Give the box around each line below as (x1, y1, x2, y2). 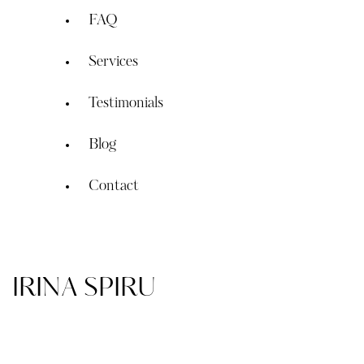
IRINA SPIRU (12, 276, 156, 302)
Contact (88, 180, 139, 194)
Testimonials (88, 97, 163, 111)
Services (88, 55, 138, 70)
